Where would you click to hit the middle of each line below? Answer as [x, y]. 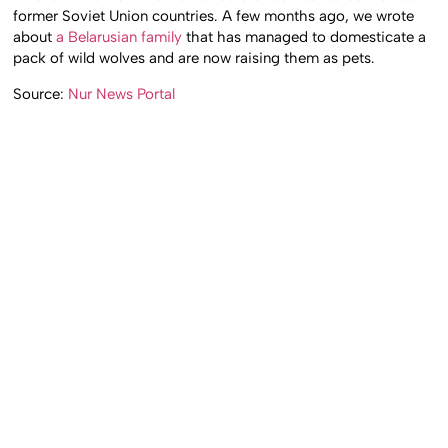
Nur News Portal [122, 93]
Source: [41, 93]
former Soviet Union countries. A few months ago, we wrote [214, 16]
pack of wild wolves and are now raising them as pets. [194, 58]
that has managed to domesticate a [306, 37]
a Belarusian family [121, 37]
